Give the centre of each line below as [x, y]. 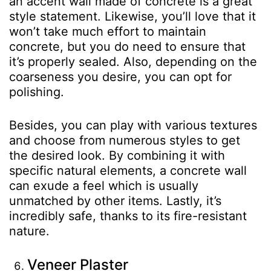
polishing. [37, 92]
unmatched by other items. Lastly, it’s [115, 201]
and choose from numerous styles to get [125, 140]
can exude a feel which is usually [104, 185]
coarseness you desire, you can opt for [120, 77]
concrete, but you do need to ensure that [127, 46]
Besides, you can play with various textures [133, 125]
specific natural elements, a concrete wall [128, 170]
